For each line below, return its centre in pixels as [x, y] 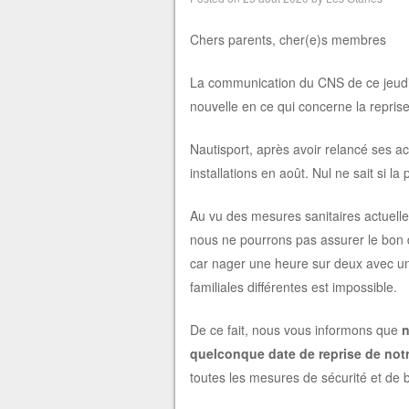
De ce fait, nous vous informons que [295, 330]
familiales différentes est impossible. [293, 287]
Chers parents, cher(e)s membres [288, 40]
